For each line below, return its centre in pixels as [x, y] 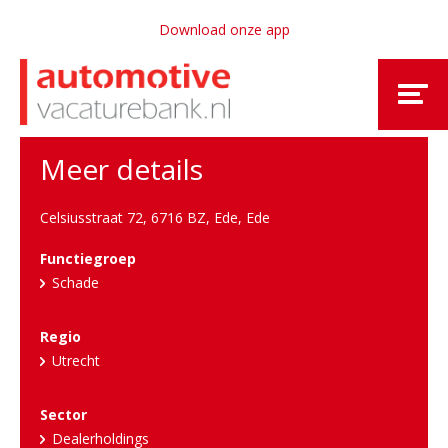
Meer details [121, 169]
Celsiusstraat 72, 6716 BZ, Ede [139, 217]
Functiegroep [88, 258]
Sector [63, 414]
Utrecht [76, 360]
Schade [75, 282]
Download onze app [224, 29]
